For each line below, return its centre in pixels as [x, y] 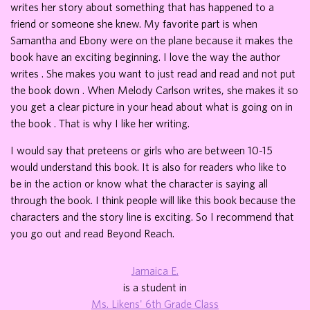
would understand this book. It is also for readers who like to [148, 166]
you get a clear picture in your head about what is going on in [152, 106]
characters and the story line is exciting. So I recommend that [152, 216]
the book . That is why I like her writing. [100, 123]
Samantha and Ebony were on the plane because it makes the [152, 40]
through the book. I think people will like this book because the [153, 200]
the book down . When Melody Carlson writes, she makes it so [154, 90]
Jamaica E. [155, 270]
